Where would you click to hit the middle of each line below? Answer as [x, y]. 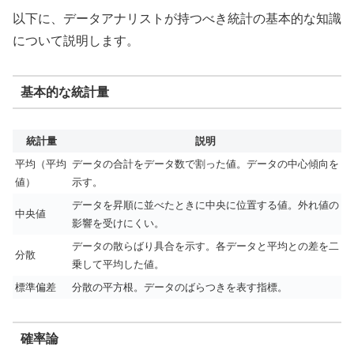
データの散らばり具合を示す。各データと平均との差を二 [205, 247]
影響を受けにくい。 [118, 224]
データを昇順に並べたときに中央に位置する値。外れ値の [205, 205]
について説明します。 [76, 41]
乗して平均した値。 [118, 265]
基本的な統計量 [64, 92]
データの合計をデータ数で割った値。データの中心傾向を [205, 164]
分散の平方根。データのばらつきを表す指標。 [180, 288]
